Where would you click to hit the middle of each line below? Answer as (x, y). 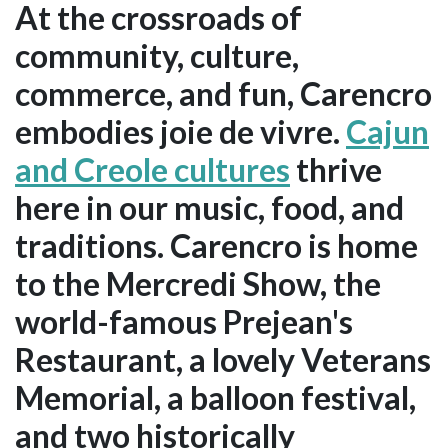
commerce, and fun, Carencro (223, 93)
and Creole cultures (152, 169)
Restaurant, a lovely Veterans (223, 359)
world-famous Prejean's (184, 321)
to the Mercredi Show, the (198, 283)
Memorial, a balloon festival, (215, 397)
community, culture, (157, 55)
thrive (336, 169)
